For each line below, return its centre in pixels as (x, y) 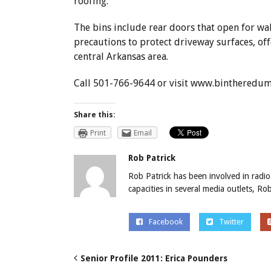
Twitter (231, 221)
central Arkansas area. (121, 57)
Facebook (165, 221)
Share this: (95, 115)
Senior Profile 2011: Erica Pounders (154, 258)
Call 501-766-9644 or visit (132, 83)
